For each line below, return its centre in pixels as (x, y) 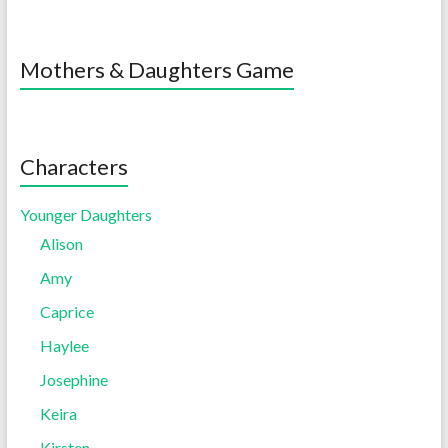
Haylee (64, 345)
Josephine (73, 379)
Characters (73, 166)
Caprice (66, 311)
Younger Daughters (85, 214)
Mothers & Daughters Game (156, 69)
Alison (61, 243)
